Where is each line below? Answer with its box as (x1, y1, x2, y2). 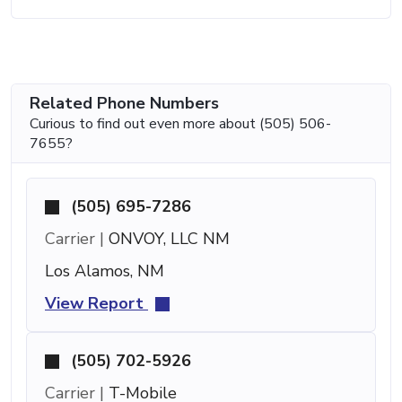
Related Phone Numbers (30, 92, 219, 114)
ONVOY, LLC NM (104, 227, 230, 249)
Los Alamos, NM (45, 259, 164, 282)
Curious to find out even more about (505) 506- (30, 113, 331, 134)
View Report (45, 292, 148, 314)
